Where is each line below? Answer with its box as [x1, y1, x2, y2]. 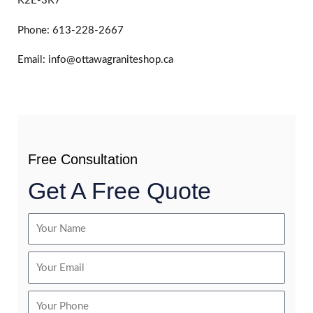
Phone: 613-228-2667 [17, 24, 124, 36]
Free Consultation [28, 151, 138, 167]
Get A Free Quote [28, 177, 211, 204]
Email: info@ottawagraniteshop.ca [17, 54, 173, 66]
